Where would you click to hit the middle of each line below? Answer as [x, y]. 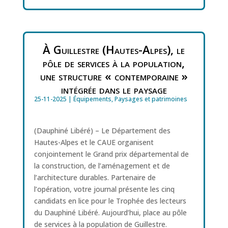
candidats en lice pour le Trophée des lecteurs [110, 201]
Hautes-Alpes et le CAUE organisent [94, 142]
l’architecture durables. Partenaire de [95, 177]
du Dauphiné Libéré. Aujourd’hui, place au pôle [110, 212]
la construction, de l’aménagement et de [102, 165]
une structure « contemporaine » [114, 76]
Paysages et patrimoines [151, 99]
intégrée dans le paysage [114, 89]
